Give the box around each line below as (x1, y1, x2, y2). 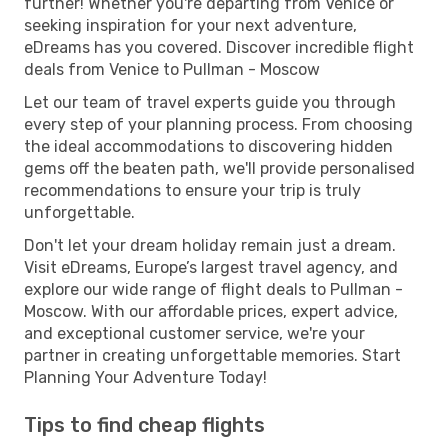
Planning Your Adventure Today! (24, 367, 267, 387)
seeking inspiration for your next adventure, (24, 15, 357, 35)
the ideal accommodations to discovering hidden (24, 136, 393, 156)
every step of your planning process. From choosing (24, 114, 413, 134)
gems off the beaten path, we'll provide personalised (24, 158, 415, 178)
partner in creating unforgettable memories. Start (24, 345, 401, 365)
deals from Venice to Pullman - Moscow (24, 59, 320, 79)
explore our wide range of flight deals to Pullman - (24, 279, 403, 299)
